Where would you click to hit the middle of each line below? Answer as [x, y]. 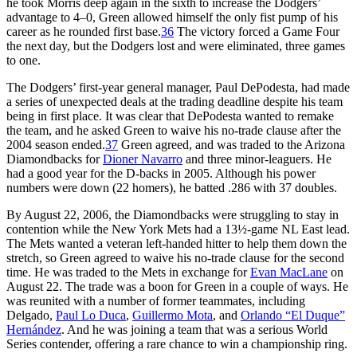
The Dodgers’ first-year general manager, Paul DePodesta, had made [178, 87]
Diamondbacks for [55, 159]
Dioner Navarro [143, 159]
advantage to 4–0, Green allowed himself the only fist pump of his [172, 17]
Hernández [34, 329]
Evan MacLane [289, 272]
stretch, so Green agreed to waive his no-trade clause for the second [175, 257]
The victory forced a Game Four [257, 31]
